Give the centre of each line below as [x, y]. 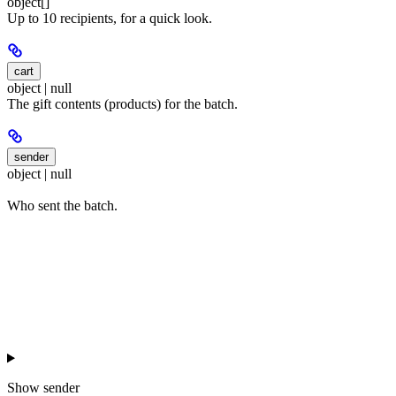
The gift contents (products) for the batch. [122, 103]
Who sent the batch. [62, 206]
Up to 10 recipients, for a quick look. [110, 18]
